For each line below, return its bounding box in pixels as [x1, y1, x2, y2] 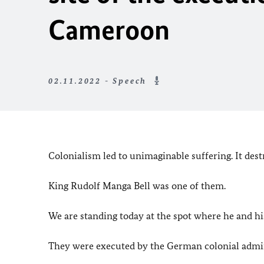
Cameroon [48, 13, 170, 47]
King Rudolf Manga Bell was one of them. [48, 180, 226, 192]
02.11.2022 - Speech [48, 76, 150, 86]
